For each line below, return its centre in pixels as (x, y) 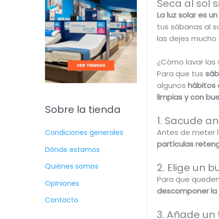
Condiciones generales (84, 133)
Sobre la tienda (83, 110)
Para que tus (181, 74)
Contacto (62, 200)
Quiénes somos (72, 166)
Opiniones (62, 183)
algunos (172, 86)
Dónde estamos (72, 149)
